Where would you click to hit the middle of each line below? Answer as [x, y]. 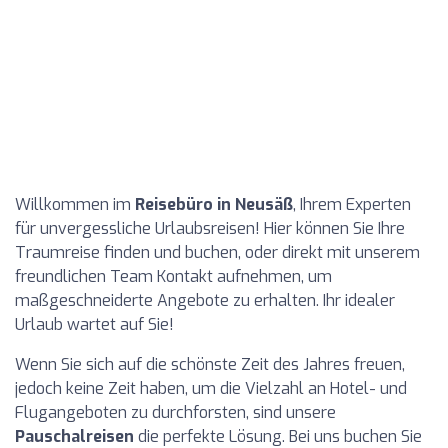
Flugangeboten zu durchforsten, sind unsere [175, 412]
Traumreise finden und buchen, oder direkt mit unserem [217, 252]
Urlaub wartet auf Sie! [94, 324]
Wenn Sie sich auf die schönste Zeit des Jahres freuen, [210, 364]
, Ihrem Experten [352, 204]
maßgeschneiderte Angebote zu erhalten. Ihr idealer [205, 300]
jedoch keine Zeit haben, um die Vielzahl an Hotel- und [211, 388]
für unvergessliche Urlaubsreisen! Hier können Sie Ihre [210, 228]
